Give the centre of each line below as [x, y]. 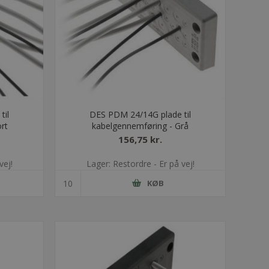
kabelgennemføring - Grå [141, 125]
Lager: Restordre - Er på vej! [140, 163]
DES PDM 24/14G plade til [141, 114]
